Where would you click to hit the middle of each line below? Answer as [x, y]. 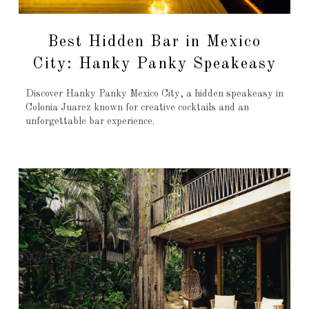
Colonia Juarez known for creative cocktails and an [137, 108]
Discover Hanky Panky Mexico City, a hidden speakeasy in [154, 94]
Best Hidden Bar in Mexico [154, 42]
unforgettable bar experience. [90, 122]
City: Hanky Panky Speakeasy [154, 64]
